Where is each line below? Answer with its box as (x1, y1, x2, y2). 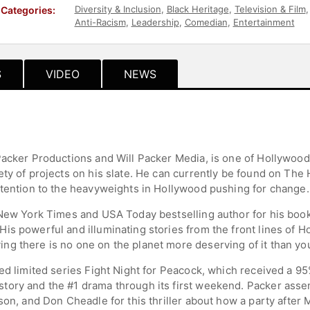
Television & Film (234, 3, 306, 15)
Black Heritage (166, 3, 229, 15)
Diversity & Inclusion (74, 3, 161, 15)
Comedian (184, 16, 228, 28)
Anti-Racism (74, 16, 126, 28)
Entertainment (232, 16, 295, 28)
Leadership (131, 16, 179, 28)
